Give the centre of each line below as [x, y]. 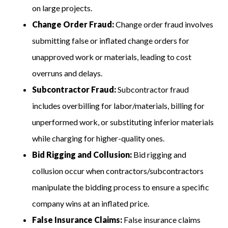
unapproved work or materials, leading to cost [112, 57]
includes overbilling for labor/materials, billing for [119, 106]
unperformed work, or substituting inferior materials [123, 122]
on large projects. [63, 8]
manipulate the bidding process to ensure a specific [121, 187]
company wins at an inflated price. [91, 204]
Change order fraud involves [164, 24]
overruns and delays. [67, 73]
